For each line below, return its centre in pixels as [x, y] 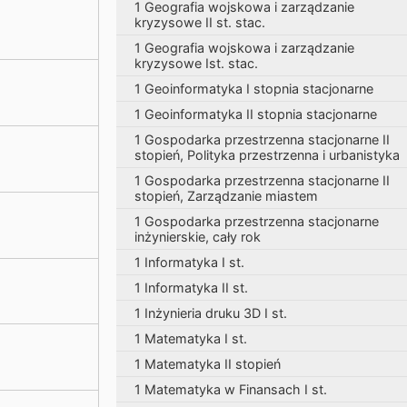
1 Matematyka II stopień [208, 364]
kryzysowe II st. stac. [200, 22]
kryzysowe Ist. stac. [196, 63]
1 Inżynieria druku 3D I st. [211, 313]
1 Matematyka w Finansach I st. [231, 389]
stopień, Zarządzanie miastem [226, 196]
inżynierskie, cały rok [198, 237]
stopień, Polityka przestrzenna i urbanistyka [267, 155]
